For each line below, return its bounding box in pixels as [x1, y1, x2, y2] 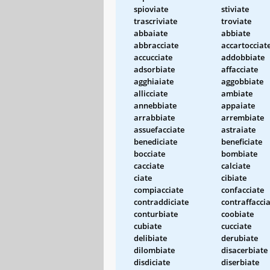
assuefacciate [134, 124, 184, 135]
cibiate [221, 172, 246, 183]
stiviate [221, 3, 249, 14]
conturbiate [134, 208, 178, 219]
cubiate [134, 220, 162, 231]
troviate [221, 15, 251, 27]
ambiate [221, 87, 253, 99]
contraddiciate [134, 196, 189, 207]
